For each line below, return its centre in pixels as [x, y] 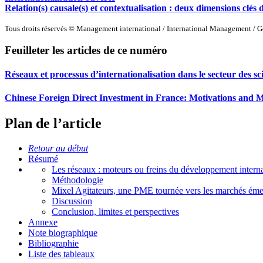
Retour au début [58, 148]
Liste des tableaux [61, 254]
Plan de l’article [53, 124]
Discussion [72, 201]
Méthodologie [77, 180]
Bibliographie [53, 243]
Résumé [43, 159]
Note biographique [63, 232]
